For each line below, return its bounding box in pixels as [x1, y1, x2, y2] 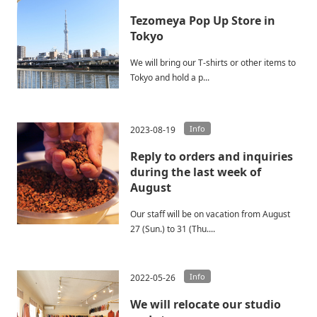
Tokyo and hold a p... [130, 71, 209, 83]
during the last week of [130, 163, 261, 180]
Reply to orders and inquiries [130, 148, 293, 164]
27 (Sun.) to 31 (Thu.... [130, 222, 215, 235]
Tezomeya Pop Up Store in [130, 12, 275, 28]
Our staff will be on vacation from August [130, 207, 290, 220]
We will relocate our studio [130, 296, 281, 312]
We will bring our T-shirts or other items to [130, 56, 296, 69]
